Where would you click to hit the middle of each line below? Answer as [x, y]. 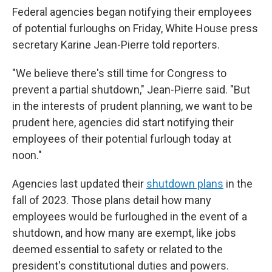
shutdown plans [185, 184]
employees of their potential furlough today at [122, 139]
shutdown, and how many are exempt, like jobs [124, 233]
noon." [27, 155]
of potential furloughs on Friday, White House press [135, 28]
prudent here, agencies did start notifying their [123, 122]
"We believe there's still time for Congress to [119, 73]
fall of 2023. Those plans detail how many [112, 200]
